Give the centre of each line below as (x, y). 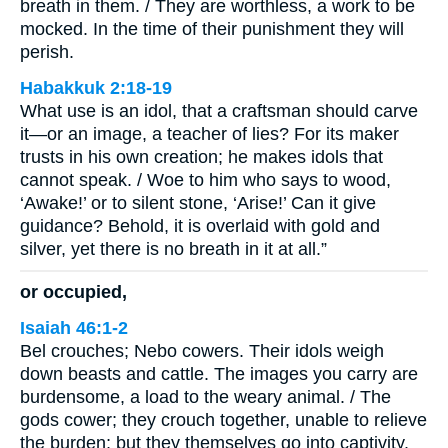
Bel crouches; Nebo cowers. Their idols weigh (202, 350)
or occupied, (73, 291)
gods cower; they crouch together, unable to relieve (223, 419)
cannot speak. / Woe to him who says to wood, (205, 180)
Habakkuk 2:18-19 (96, 88)
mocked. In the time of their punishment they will (212, 29)
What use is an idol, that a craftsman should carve (219, 111)
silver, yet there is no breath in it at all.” (173, 249)
